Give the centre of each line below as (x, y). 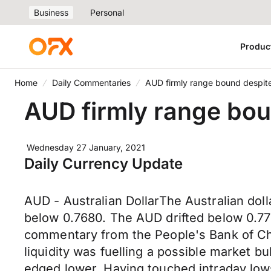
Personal (107, 12)
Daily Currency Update (103, 164)
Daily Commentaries (91, 83)
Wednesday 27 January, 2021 (86, 147)
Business (51, 12)
